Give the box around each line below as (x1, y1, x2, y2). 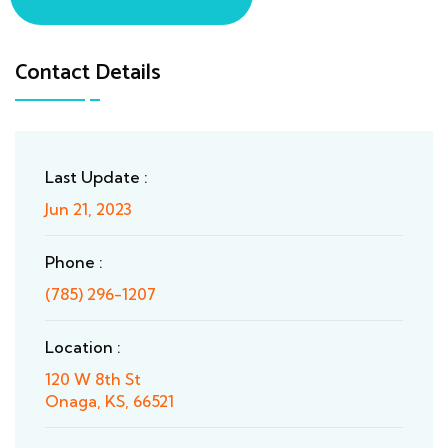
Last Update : (45, 167, 148, 188)
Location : (45, 337, 121, 358)
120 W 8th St (45, 369, 141, 390)
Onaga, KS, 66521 (45, 391, 174, 412)
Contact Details (15, 55, 161, 92)
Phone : (45, 252, 103, 273)
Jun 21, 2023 (45, 199, 132, 220)
